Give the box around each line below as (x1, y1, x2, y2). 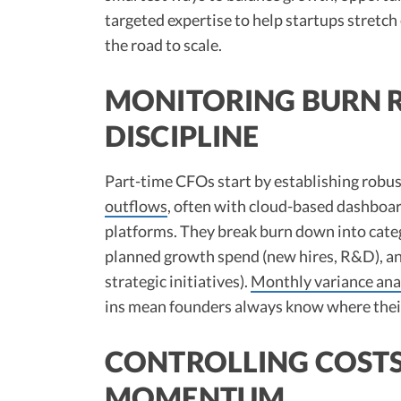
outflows (105, 195, 167, 216)
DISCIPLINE (105, 117, 260, 153)
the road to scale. (105, 34, 222, 55)
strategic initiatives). (105, 270, 251, 291)
